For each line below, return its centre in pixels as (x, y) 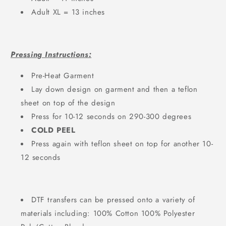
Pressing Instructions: (51, 54)
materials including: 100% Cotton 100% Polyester (108, 213)
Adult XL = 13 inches (68, 12)
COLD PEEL (53, 130)
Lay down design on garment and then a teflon (115, 89)
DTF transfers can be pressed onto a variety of (113, 200)
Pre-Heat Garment (63, 76)
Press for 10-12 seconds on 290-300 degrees (111, 117)
